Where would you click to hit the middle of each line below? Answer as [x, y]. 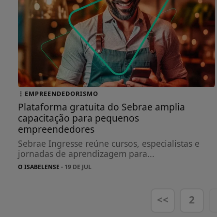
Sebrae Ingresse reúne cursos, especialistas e [109, 143]
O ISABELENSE [39, 167]
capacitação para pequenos [78, 118]
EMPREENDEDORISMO [62, 93]
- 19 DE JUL [76, 167]
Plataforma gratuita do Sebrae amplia [101, 107]
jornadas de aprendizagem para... [86, 153]
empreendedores [56, 129]
